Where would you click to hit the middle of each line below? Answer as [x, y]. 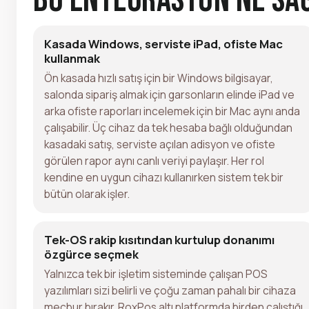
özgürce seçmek [91, 254]
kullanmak [72, 58]
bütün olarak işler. [87, 193]
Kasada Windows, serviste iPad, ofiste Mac [163, 43]
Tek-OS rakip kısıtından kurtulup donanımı [159, 239]
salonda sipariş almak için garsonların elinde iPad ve [169, 94]
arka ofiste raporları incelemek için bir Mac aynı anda [172, 111]
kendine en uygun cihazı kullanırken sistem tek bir [164, 177]
